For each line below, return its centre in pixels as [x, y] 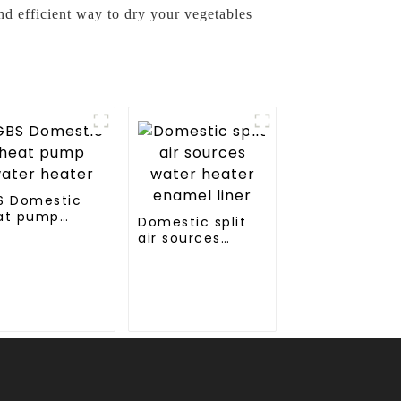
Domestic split [192, 222]
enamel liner [185, 270]
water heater [187, 254]
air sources [179, 238]
